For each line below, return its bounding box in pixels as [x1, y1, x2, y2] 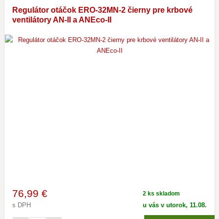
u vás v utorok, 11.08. [143, 201, 207, 209]
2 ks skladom [143, 190, 180, 197]
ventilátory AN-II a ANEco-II [12, 16, 111, 24]
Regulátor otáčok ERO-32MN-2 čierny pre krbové [12, 6, 193, 14]
